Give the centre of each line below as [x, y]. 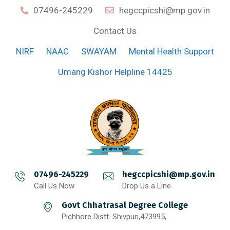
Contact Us [115, 31]
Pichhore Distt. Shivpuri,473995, [114, 217]
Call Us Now [54, 186]
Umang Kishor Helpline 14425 [115, 72]
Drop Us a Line [147, 186]
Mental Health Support [171, 51]
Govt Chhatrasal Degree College [124, 205]
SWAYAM [99, 51]
